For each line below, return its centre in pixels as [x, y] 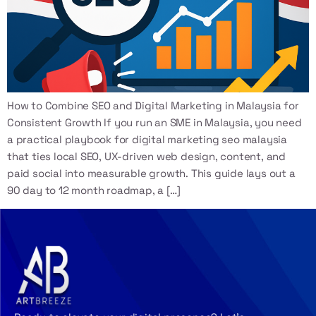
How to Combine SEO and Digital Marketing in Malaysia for [153, 105]
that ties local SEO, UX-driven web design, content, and [146, 156]
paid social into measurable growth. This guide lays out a [151, 173]
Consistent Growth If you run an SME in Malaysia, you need [154, 122]
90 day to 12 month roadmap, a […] [94, 190]
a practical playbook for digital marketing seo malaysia [147, 139]
